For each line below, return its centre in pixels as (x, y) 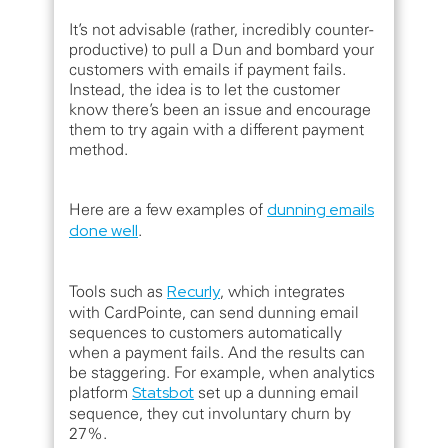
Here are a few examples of (168, 209)
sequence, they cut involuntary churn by (210, 413)
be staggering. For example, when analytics (222, 372)
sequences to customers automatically (205, 332)
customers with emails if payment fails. (207, 69)
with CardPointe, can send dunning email (214, 312)
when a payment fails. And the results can (217, 352)
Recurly (193, 292)
